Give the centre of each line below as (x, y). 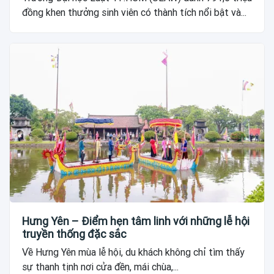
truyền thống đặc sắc (74, 234)
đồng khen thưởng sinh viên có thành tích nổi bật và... (134, 12)
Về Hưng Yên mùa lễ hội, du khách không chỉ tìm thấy (133, 252)
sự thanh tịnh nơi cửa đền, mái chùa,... (100, 267)
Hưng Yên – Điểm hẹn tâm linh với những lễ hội (136, 221)
